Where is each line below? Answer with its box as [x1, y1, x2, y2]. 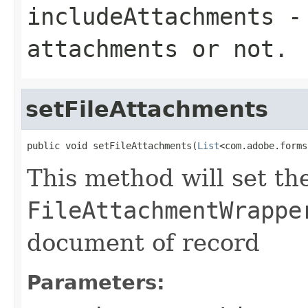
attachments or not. [27, 34, 288, 63]
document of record [27, 228, 260, 256]
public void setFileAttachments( [27, 140, 197, 151]
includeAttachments [27, 2, 274, 30]
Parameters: [27, 270, 165, 294]
